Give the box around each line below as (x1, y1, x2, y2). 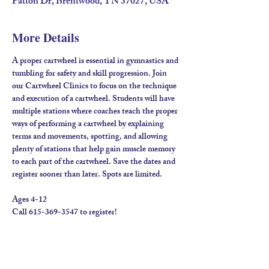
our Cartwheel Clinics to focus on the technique (12, 79, 178, 94)
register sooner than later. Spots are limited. (12, 168, 162, 183)
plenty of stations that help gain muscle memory (12, 142, 177, 157)
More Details (12, 29, 79, 46)
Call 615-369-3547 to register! (12, 205, 117, 220)
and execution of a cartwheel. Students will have (12, 92, 177, 107)
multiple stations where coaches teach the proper (12, 104, 180, 119)
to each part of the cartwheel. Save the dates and (12, 155, 177, 170)
